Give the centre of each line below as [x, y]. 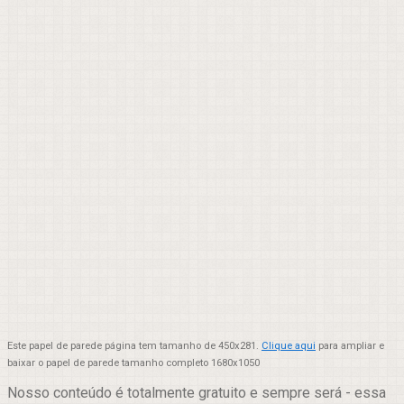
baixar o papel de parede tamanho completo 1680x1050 [133, 363]
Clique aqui [289, 346]
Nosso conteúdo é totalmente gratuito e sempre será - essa [197, 393]
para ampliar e [350, 346]
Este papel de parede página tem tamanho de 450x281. [134, 346]
